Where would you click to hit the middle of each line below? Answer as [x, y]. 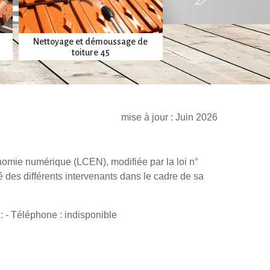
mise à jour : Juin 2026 [169, 117]
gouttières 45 [241, 53]
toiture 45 [90, 53]
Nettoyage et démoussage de [91, 42]
